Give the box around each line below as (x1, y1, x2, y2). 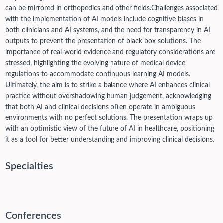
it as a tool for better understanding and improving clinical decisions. (5, 136, 214, 144)
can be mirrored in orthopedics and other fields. (5, 5, 151, 12)
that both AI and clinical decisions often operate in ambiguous (5, 104, 195, 111)
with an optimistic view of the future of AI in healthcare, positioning (5, 125, 214, 133)
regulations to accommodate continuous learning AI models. (5, 71, 190, 78)
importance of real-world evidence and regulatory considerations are (5, 49, 215, 56)
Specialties (5, 161, 53, 172)
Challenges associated (151, 5, 218, 12)
